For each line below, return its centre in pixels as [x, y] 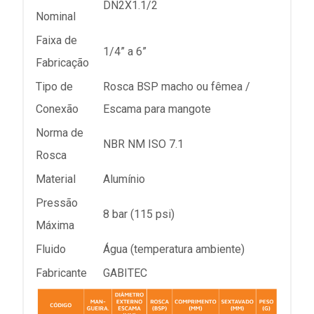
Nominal [56, 16]
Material [56, 179]
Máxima [55, 225]
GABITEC [125, 273]
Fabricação [62, 62]
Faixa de [56, 40]
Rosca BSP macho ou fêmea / [177, 86]
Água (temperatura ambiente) [174, 249]
